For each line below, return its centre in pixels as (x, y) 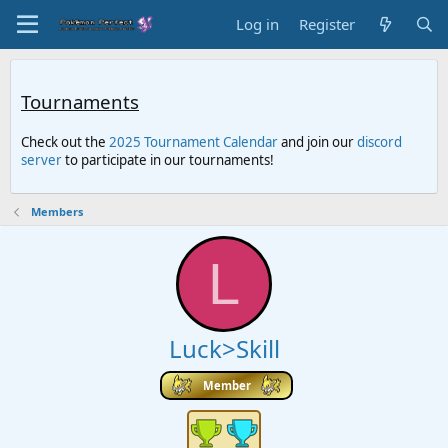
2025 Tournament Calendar (193, 142)
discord (379, 142)
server (41, 160)
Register (327, 24)
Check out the (65, 142)
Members (56, 211)
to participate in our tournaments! (168, 160)
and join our (317, 142)
